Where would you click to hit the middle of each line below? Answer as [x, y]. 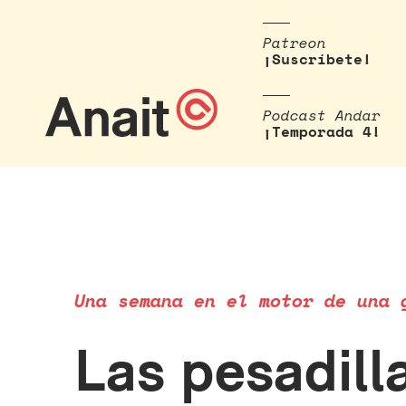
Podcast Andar [322, 115]
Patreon [295, 43]
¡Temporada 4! [322, 131]
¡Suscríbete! [317, 59]
